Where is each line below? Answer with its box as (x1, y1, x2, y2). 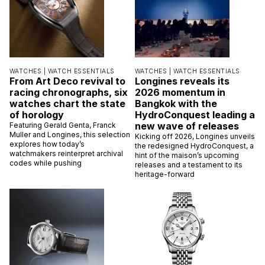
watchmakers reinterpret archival (9, 148, 123, 158)
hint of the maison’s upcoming (135, 150, 239, 160)
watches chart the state (9, 97, 125, 109)
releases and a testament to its (135, 160, 243, 169)
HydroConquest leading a (135, 108, 255, 121)
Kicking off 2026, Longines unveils (135, 131, 255, 141)
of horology (9, 108, 64, 121)
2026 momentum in (135, 86, 225, 98)
